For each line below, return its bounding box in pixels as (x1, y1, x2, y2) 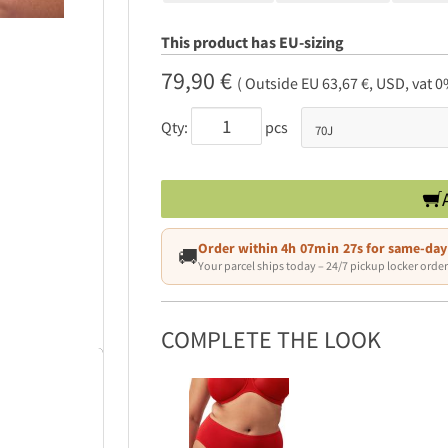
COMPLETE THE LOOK (161, 324, 381, 356)
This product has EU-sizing (161, 32, 344, 53)
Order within (198, 239, 281, 258)
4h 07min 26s (281, 239, 364, 258)
